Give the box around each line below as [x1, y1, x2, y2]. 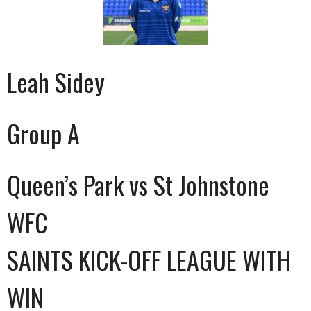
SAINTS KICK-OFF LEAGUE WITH [7, 241, 291, 278]
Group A [7, 115, 80, 151]
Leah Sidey [7, 63, 105, 100]
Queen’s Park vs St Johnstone [7, 166, 269, 203]
